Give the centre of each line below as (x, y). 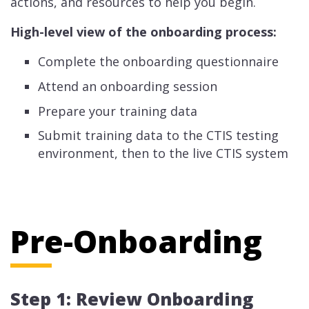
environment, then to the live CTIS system (163, 153)
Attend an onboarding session (128, 87)
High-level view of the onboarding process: (143, 32)
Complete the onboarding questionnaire (159, 62)
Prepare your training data (118, 111)
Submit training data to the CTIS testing (159, 136)
